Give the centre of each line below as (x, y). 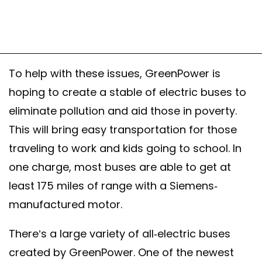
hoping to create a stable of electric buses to (127, 92)
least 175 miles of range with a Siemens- (113, 186)
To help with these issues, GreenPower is (115, 74)
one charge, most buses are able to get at (120, 167)
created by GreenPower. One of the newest (121, 253)
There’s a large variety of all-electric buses (120, 234)
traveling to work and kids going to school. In (125, 149)
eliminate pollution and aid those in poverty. (123, 111)
